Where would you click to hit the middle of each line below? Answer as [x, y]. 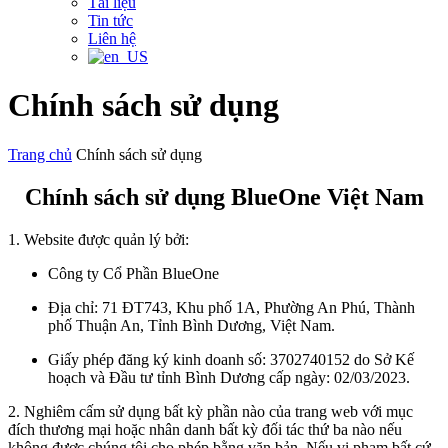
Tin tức [110, 20]
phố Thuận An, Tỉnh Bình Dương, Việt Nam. [191, 325]
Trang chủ [40, 154]
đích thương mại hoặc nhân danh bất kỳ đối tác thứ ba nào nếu [205, 429]
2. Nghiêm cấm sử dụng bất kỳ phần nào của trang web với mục [210, 411]
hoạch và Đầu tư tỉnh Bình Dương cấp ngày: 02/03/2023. [229, 377]
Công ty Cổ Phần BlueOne [133, 273]
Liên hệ [112, 38]
